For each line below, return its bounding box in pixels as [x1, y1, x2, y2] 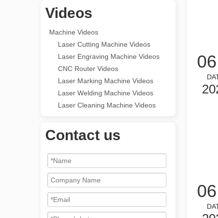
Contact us [45, 127, 121, 143]
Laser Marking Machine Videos [58, 77, 153, 85]
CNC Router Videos [58, 65, 118, 73]
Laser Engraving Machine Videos [58, 53, 160, 60]
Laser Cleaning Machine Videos [58, 101, 156, 109]
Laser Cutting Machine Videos [58, 40, 150, 48]
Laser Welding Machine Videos [58, 89, 153, 97]
